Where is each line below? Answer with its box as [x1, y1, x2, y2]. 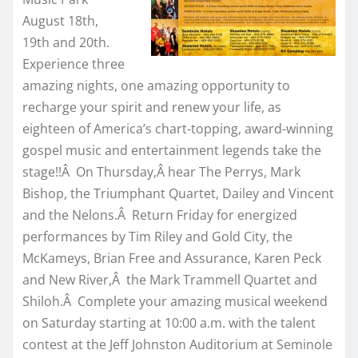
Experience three [22, 54, 125, 73]
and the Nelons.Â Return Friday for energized [22, 205, 297, 224]
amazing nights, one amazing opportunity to [22, 76, 290, 94]
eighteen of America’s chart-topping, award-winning [22, 119, 333, 137]
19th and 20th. [22, 33, 109, 51]
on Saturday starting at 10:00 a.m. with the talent [22, 313, 316, 332]
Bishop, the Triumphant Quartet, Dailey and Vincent [22, 184, 334, 202]
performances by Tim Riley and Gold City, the [22, 227, 292, 245]
